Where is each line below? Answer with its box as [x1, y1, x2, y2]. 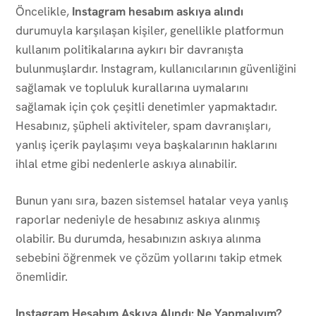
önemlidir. [16, 268, 68, 284]
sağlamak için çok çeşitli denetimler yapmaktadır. [16, 98, 277, 114]
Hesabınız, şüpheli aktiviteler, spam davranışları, [16, 117, 271, 133]
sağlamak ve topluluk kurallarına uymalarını [16, 79, 248, 95]
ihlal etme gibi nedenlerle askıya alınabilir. [16, 155, 237, 171]
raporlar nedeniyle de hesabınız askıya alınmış [16, 211, 260, 227]
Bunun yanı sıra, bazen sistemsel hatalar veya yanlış [16, 192, 288, 208]
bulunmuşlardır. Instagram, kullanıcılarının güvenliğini [16, 60, 296, 76]
